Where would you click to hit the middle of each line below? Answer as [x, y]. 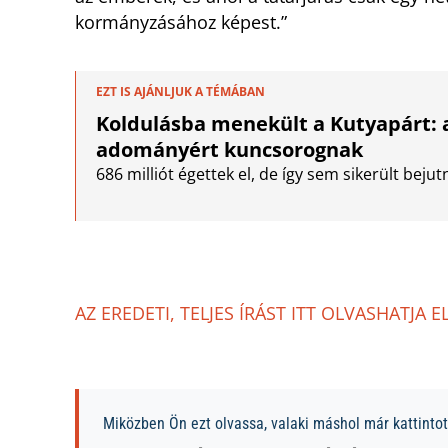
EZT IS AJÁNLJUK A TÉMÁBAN [180, 92]
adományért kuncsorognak [229, 150]
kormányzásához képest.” [181, 22]
